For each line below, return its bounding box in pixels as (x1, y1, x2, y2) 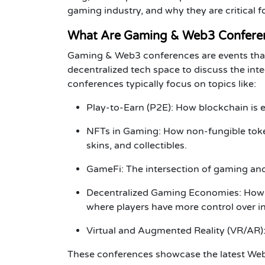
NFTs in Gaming (86, 125, 159, 137)
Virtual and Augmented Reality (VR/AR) (86, 224, 263, 237)
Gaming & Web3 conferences (67, 49, 199, 62)
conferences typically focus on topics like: (67, 77, 256, 90)
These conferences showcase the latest (67, 248, 247, 260)
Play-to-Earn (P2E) (86, 101, 171, 114)
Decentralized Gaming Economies (86, 186, 239, 199)
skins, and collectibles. (86, 139, 187, 151)
